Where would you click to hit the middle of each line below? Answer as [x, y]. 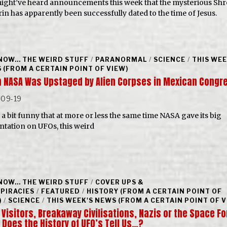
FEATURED [60, 191]
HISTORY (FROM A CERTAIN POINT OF [154, 191]
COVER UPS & [119, 182]
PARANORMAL [121, 59]
